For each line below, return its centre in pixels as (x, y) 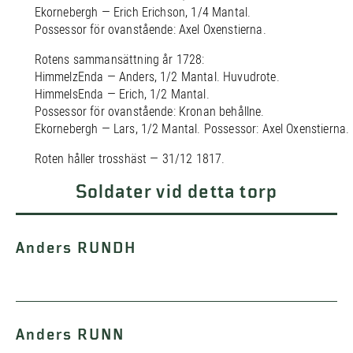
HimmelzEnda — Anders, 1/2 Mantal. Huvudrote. (157, 77)
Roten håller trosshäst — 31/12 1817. (130, 159)
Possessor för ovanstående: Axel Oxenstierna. (150, 30)
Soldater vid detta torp (176, 192)
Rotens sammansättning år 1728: (119, 59)
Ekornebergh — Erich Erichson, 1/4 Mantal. (143, 12)
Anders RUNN (70, 335)
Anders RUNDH (76, 248)
